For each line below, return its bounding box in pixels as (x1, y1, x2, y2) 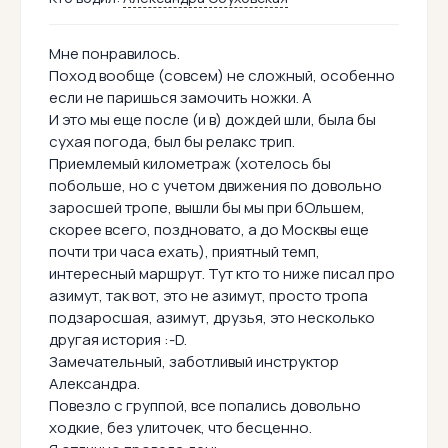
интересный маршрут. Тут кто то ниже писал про (49, 263, 395, 285)
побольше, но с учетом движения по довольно (49, 175, 382, 197)
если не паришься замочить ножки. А (49, 87, 312, 109)
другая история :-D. (49, 329, 187, 351)
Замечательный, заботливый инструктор (49, 351, 339, 373)
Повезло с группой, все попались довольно (49, 395, 361, 417)
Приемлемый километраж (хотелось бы (49, 153, 331, 175)
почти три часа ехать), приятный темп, (49, 241, 320, 263)
